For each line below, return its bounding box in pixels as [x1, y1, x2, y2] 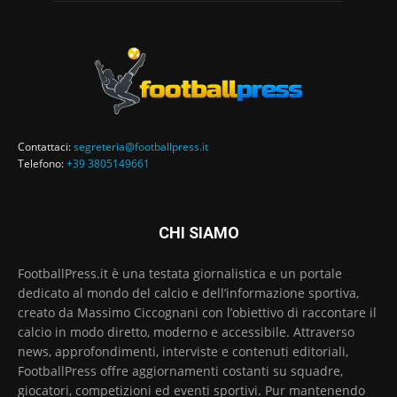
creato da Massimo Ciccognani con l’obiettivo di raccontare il [18, 303, 377, 321]
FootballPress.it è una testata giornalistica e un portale [18, 264, 342, 282]
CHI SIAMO [158, 222, 239, 242]
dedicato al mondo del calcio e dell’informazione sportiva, [18, 284, 359, 301]
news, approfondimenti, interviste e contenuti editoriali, [18, 342, 348, 360]
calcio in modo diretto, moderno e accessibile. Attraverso [18, 323, 354, 340]
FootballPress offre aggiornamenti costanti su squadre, [18, 362, 343, 379]
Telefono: [18, 155, 66, 171]
